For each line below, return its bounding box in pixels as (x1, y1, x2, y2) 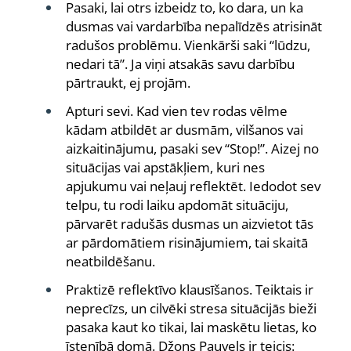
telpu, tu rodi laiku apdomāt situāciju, (66, 196, 288, 214)
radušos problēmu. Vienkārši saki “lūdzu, (66, 36, 310, 54)
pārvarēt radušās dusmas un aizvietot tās (66, 215, 313, 233)
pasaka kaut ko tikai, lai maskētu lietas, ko (66, 318, 317, 336)
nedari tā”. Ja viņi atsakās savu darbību (66, 55, 295, 73)
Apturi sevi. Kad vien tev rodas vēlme (66, 102, 288, 120)
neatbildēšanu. (66, 252, 155, 270)
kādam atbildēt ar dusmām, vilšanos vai (66, 121, 303, 139)
